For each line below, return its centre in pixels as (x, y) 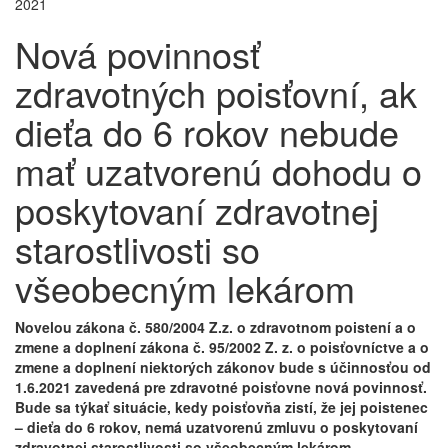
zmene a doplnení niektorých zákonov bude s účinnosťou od (223, 367)
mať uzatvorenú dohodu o (218, 171)
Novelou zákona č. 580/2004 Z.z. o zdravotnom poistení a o (215, 327)
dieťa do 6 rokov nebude (207, 132)
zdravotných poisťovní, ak (216, 93)
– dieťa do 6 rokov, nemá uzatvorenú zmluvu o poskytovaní (216, 427)
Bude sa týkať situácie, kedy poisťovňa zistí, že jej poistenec (221, 407)
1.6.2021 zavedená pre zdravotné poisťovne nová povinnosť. (221, 387)
